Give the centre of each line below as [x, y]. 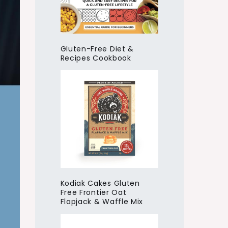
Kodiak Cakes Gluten [100, 183]
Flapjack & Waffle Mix [102, 202]
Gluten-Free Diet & [97, 49]
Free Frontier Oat [93, 193]
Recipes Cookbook [96, 58]
